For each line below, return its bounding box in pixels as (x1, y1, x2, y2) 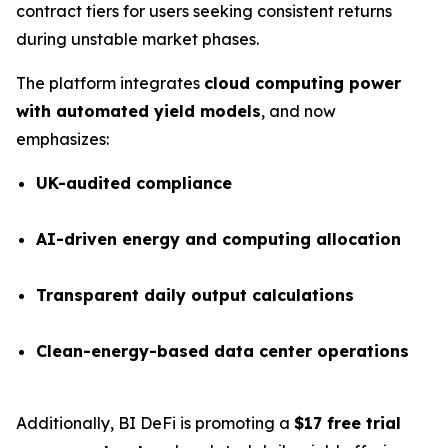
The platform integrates (16, 73, 204, 93)
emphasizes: (16, 129, 109, 149)
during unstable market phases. (16, 29, 259, 49)
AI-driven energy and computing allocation (36, 229, 401, 249)
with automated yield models (16, 101, 261, 121)
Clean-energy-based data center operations (36, 341, 409, 361)
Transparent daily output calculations (36, 285, 354, 305)
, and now (261, 101, 336, 121)
